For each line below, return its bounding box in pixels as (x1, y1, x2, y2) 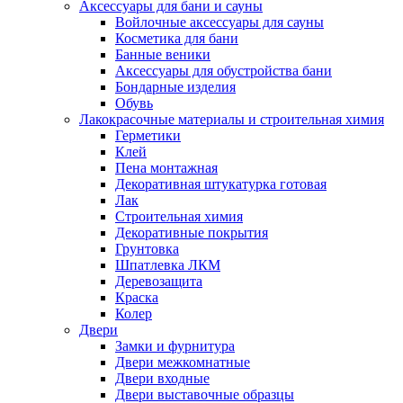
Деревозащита (115, 273, 202, 289)
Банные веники (115, 46, 210, 62)
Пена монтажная (115, 159, 218, 175)
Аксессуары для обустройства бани (115, 62, 332, 78)
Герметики (115, 127, 181, 143)
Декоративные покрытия (115, 224, 268, 240)
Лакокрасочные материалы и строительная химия (79, 111, 384, 127)
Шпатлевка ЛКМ (115, 256, 220, 273)
